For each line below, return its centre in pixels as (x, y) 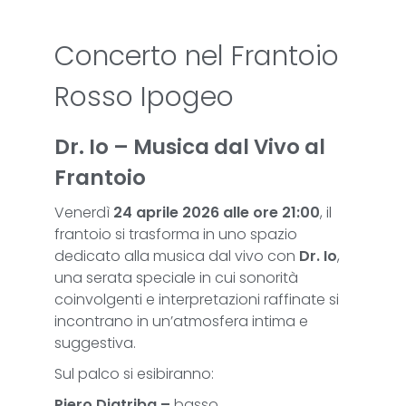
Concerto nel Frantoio (197, 56)
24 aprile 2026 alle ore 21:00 (217, 213)
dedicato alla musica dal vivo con (177, 256)
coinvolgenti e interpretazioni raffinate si (197, 300)
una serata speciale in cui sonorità (176, 278)
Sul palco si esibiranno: (134, 374)
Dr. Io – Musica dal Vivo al (190, 147)
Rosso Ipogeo (144, 97)
